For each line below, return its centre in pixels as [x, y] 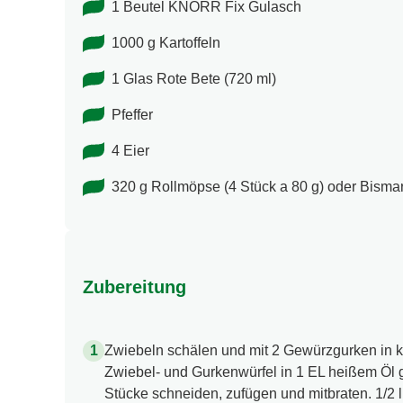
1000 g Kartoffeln [166, 43]
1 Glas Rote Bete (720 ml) [194, 79]
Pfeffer [132, 115]
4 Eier [130, 151]
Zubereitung [134, 287]
